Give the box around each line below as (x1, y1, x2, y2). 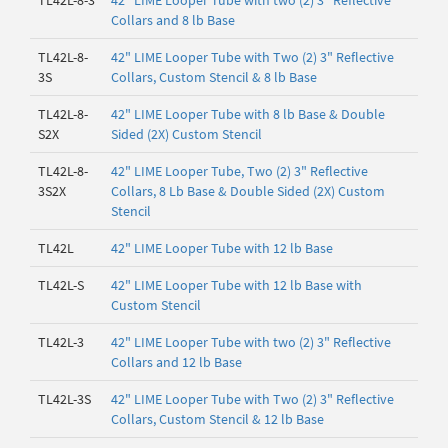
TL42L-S (38, 276, 84, 294)
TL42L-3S (38, 390, 91, 408)
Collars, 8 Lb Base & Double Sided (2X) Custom (111, 182, 385, 200)
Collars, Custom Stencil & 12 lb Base (111, 410, 324, 428)
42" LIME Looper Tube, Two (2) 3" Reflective (111, 162, 368, 180)
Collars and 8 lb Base (111, 11, 235, 29)
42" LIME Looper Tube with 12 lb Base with (111, 276, 362, 294)
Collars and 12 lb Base (111, 353, 242, 371)
